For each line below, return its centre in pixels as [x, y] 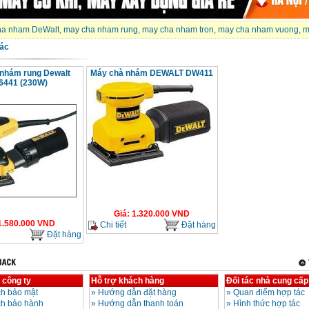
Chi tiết [112, 225]
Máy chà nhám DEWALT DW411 [152, 73]
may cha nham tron [178, 30]
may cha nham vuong [258, 30]
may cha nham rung [100, 30]
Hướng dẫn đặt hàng [137, 293]
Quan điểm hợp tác [269, 293]
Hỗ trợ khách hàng [127, 281]
